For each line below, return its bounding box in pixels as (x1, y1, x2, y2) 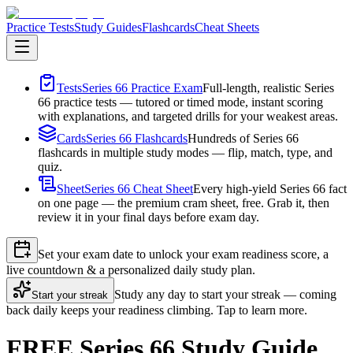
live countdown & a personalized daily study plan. (6, 263, 255, 277)
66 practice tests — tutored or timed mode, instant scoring (38, 95, 323, 109)
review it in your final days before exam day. (38, 210, 259, 224)
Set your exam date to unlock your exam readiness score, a (38, 247, 329, 261)
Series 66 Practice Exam (82, 81, 203, 95)
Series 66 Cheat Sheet (84, 182, 193, 195)
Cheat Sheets (195, 20, 259, 34)
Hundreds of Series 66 (188, 132, 299, 145)
